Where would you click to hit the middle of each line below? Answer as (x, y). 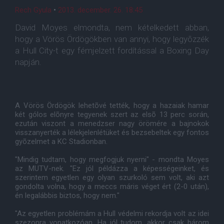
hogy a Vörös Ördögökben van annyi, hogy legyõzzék (112, 39)
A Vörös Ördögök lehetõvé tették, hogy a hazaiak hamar (112, 105)
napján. (28, 62)
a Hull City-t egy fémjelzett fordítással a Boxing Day (112, 50)
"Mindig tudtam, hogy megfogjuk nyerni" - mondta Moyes (112, 159)
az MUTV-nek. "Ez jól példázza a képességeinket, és (112, 168)
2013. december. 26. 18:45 (100, 10)
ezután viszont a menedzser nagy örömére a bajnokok (112, 123)
